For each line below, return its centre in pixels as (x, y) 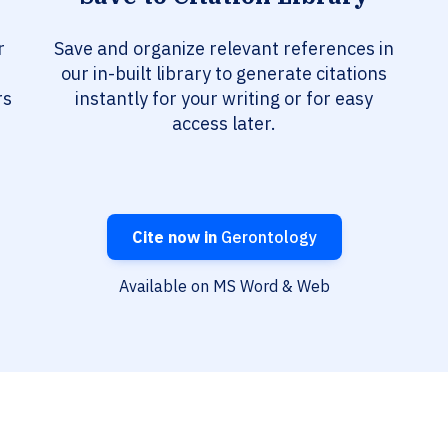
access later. (224, 124)
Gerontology (266, 237)
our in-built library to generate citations (224, 74)
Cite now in (174, 237)
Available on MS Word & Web (224, 286)
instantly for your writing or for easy (224, 99)
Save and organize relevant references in (224, 49)
